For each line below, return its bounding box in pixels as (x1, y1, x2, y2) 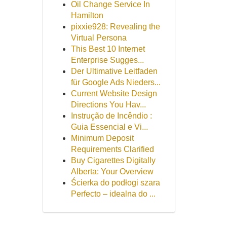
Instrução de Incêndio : (70, 111, 152, 120)
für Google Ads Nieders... (70, 78, 161, 87)
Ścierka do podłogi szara (70, 178, 160, 187)
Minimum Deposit (70, 134, 134, 142)
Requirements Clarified (70, 145, 154, 154)
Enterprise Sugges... (70, 56, 144, 64)
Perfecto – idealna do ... (70, 190, 156, 198)
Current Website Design (70, 89, 157, 98)
